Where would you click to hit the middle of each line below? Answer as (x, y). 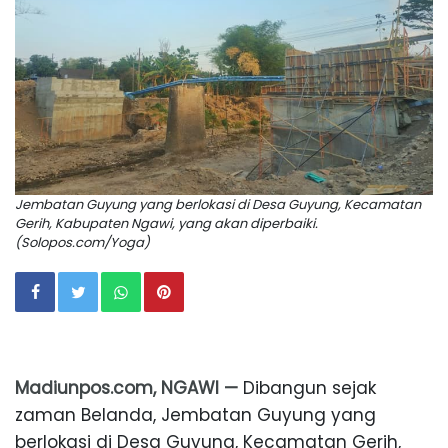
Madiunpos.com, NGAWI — (126, 388)
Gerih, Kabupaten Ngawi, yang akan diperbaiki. (166, 224)
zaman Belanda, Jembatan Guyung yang (195, 415)
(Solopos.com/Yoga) (82, 243)
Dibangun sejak (307, 388)
